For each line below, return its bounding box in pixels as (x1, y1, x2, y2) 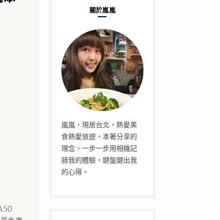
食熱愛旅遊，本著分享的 (61, 132, 137, 141)
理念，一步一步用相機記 (61, 144, 137, 153)
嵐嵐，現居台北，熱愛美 (61, 120, 137, 130)
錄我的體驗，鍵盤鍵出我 (61, 156, 137, 165)
